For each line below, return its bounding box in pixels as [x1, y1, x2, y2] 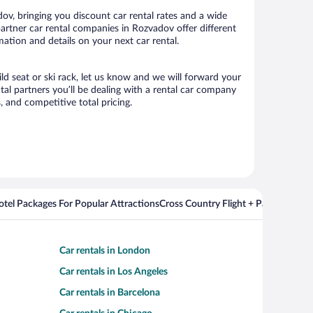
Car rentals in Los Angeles [59, 266, 168, 277]
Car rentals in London [59, 245, 150, 256]
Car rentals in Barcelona [59, 287, 160, 298]
